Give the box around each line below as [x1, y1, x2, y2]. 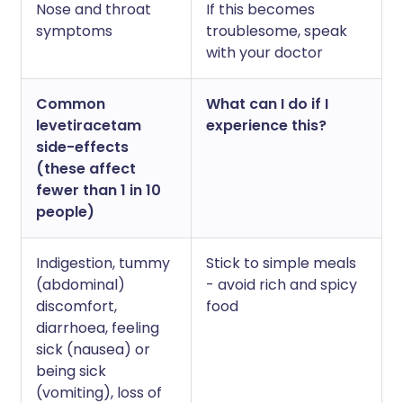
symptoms [36, 21, 112, 41]
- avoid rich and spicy [206, 274, 357, 295]
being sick [36, 361, 106, 381]
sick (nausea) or [36, 339, 150, 360]
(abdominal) [36, 274, 125, 295]
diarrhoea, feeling [36, 318, 159, 338]
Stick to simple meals [206, 253, 356, 273]
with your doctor [206, 42, 323, 63]
